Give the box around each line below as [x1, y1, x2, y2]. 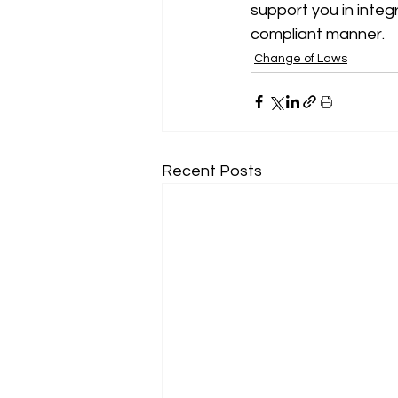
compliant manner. [251, 25, 385, 43]
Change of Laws [254, 52, 347, 65]
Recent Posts [162, 162, 262, 179]
